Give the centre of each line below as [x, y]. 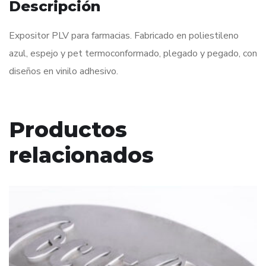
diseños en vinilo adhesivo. [64, 71]
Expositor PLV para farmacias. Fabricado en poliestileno [124, 35]
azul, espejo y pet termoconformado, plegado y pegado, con [133, 53]
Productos [68, 129]
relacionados [81, 155]
